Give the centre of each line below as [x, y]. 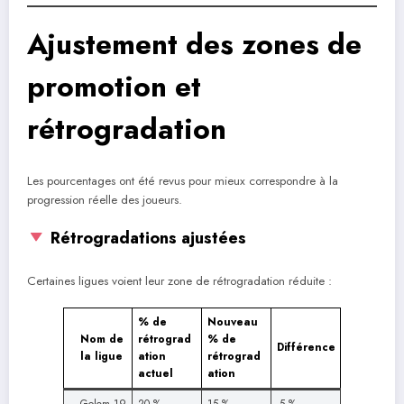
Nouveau [233, 321]
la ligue [101, 356]
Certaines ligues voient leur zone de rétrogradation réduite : [179, 280]
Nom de [102, 339]
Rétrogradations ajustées [146, 239]
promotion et [114, 87]
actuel [156, 373]
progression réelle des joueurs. [105, 199]
